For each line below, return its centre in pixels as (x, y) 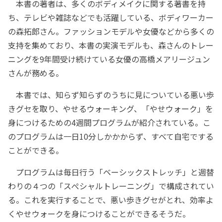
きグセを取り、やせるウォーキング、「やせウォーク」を (111, 108)
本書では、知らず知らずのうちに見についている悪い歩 (111, 94)
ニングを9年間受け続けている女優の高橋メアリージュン (109, 59)
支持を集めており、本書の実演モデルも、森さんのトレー (111, 45)
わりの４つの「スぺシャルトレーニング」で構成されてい (111, 186)
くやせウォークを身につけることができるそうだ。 (99, 213)
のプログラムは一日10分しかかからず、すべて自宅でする (111, 136)
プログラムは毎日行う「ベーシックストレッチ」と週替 (111, 172)
